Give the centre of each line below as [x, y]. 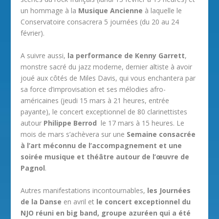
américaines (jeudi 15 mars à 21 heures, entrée [95, 101]
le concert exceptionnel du [144, 202]
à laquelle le [163, 11]
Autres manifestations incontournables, [84, 191]
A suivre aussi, [44, 56]
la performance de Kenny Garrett [126, 56]
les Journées [169, 191]
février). [33, 33]
